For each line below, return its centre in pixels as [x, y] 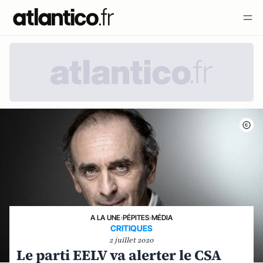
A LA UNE [105, 218]
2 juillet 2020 [131, 240]
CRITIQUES [131, 228]
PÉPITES [136, 218]
